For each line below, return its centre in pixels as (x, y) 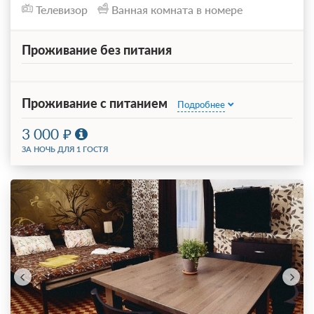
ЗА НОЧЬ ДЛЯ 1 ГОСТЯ (65, 149)
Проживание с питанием (96, 103)
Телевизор (62, 9)
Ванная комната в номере (177, 9)
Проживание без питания (97, 50)
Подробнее (201, 104)
